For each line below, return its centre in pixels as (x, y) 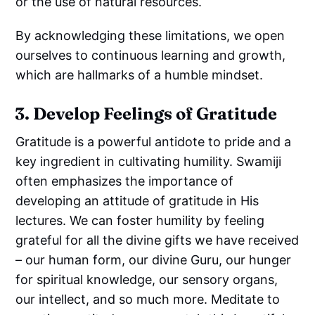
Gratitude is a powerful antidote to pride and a (154, 141)
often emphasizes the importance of (125, 181)
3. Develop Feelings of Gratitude (146, 113)
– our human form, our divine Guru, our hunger (154, 259)
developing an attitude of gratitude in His (137, 200)
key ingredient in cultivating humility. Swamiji (149, 161)
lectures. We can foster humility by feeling (140, 220)
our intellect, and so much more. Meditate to (148, 299)
